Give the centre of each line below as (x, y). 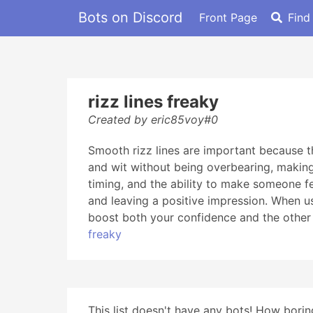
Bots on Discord (130, 17)
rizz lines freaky (153, 102)
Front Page (228, 17)
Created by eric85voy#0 (153, 119)
